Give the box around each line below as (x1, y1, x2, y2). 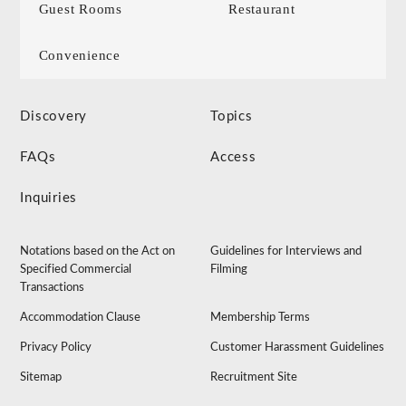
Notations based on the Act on (20, 246, 176, 258)
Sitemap (20, 372, 63, 384)
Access (210, 150, 256, 165)
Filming (210, 264, 248, 276)
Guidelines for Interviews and (210, 246, 362, 258)
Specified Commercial (20, 264, 132, 276)
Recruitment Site (210, 372, 298, 384)
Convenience (38, 48, 121, 63)
